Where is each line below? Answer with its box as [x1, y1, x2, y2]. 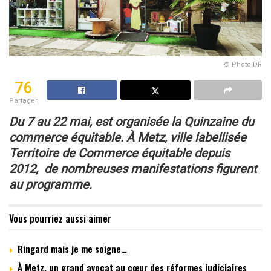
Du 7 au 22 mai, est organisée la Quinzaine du [9, 114, 254, 129]
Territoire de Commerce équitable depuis [9, 146, 230, 161]
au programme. [9, 177, 95, 192]
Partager [9, 96, 38, 106]
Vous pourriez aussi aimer [9, 211, 111, 226]
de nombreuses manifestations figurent [44, 162, 257, 177]
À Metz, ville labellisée [126, 130, 246, 145]
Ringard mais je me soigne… [18, 242, 127, 256]
